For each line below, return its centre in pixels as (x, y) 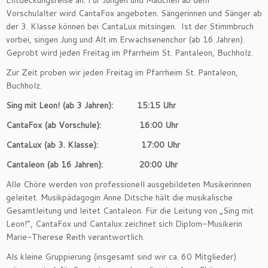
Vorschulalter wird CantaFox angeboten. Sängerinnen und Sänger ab (134, 13)
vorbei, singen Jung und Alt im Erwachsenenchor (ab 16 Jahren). (125, 40)
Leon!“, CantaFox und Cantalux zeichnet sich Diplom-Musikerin (124, 224)
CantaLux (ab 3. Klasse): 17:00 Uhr (93, 145)
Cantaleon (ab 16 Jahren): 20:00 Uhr (92, 165)
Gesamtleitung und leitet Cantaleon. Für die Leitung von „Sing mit (130, 211)
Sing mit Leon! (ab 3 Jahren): (71, 106)
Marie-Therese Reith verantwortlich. (75, 237)
